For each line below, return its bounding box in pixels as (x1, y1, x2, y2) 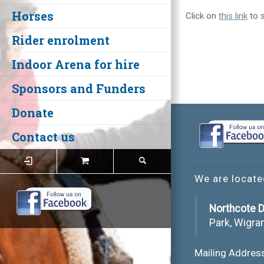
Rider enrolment (12, 32, 110, 48)
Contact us (12, 129, 75, 144)
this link (219, 11, 247, 21)
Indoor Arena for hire (12, 57, 140, 72)
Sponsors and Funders (12, 81, 146, 96)
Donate (12, 105, 54, 120)
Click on (186, 11, 219, 21)
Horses (12, 8, 54, 24)
